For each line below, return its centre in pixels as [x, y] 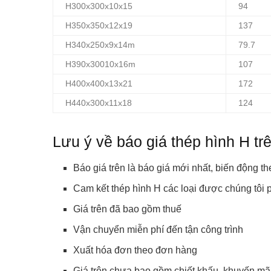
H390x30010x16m [100, 65]
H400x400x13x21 [99, 84]
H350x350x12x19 [99, 26]
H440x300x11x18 [99, 103]
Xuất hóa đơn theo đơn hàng [135, 250]
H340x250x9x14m [100, 45]
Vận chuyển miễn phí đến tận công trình [158, 229]
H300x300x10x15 [99, 7]
